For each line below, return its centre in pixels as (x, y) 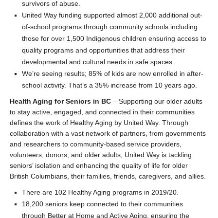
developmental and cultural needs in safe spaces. (98, 62)
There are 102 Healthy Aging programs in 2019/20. (100, 192)
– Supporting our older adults (158, 101)
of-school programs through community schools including (110, 27)
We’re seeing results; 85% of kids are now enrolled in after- (113, 73)
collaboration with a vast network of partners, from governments (108, 133)
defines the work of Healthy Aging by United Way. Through (99, 123)
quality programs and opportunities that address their (103, 50)
